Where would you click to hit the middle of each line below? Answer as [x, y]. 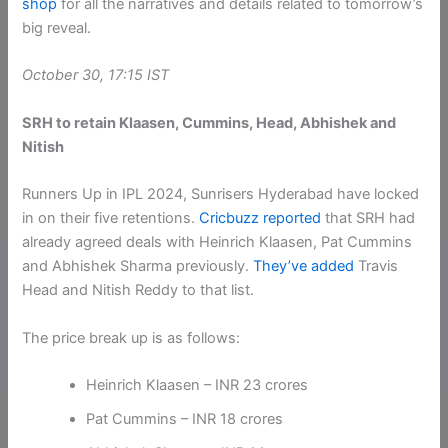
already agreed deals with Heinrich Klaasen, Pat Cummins [217, 242]
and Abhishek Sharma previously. [138, 266]
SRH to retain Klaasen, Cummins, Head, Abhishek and [209, 122]
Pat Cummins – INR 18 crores [185, 418]
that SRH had [368, 218]
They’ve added [304, 266]
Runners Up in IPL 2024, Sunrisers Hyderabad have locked [221, 194]
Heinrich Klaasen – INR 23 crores [197, 384]
